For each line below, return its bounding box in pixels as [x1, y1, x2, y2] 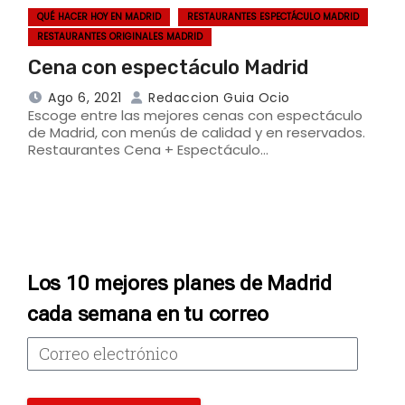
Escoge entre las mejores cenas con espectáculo [28, 106, 363, 126]
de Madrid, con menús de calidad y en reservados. [28, 123, 365, 143]
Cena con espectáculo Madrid [28, 55, 308, 80]
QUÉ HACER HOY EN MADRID [37, 10, 161, 24]
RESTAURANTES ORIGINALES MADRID [37, 30, 202, 44]
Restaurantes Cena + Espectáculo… [28, 140, 268, 160]
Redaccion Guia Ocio [144, 89, 290, 108]
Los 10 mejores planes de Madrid [27, 271, 332, 297]
